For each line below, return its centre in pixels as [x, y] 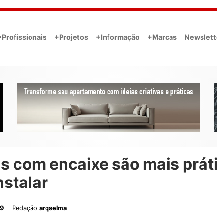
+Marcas [162, 37]
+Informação [118, 37]
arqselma [53, 208]
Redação [26, 208]
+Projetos [71, 37]
